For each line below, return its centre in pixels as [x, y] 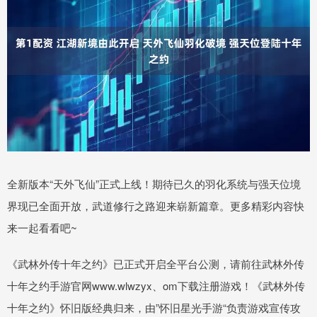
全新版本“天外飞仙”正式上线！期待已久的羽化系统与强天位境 [154, 183]
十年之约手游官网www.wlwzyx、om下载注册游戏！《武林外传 [156, 285]
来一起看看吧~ [42, 227]
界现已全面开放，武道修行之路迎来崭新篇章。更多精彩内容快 [156, 205]
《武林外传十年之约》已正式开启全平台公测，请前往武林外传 [156, 263]
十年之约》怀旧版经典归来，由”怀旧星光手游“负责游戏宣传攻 [154, 307]
